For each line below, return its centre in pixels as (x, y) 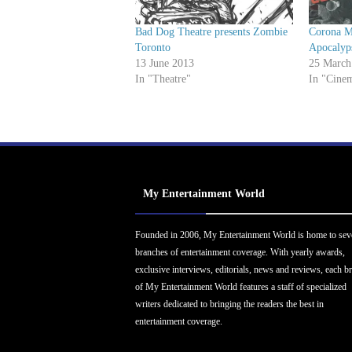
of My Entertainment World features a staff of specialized (241, 287)
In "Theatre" (163, 79)
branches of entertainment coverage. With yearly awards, (240, 253)
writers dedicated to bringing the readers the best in (229, 304)
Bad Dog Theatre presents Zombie (211, 32)
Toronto (153, 48)
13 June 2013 (165, 64)
